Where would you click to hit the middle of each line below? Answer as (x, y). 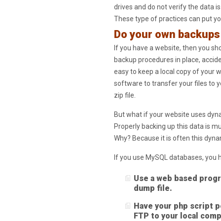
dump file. (153, 188)
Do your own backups (167, 34)
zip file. (125, 95)
